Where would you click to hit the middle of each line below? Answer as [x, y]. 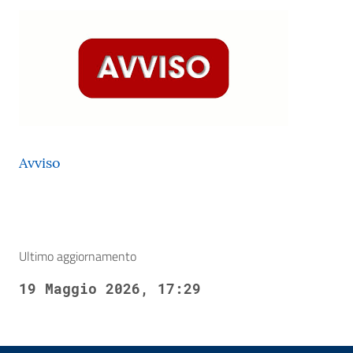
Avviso [40, 163]
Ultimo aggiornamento [78, 256]
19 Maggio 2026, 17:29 [110, 288]
